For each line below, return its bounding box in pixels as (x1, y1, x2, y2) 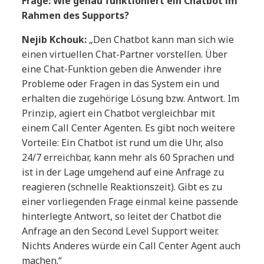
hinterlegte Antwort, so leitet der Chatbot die (22, 210, 222, 223)
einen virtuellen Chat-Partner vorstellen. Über (22, 48, 228, 61)
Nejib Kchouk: (22, 33, 87, 47)
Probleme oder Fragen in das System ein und (22, 77, 220, 91)
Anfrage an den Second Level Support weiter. (22, 225, 219, 238)
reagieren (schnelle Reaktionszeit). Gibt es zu (22, 180, 223, 194)
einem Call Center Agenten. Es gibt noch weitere (22, 121, 236, 135)
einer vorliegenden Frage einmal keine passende (22, 195, 239, 209)
